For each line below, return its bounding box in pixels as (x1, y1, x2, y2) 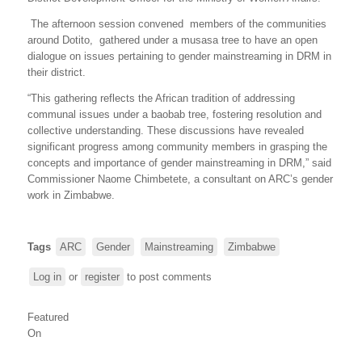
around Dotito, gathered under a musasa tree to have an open (27, 33, 318, 46)
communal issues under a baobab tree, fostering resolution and (27, 107, 322, 120)
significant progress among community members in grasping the (27, 140, 327, 153)
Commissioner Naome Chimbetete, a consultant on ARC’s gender (27, 172, 333, 185)
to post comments (124, 270, 212, 283)
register (85, 270, 120, 283)
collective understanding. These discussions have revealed (27, 124, 304, 137)
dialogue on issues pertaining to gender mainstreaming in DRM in (27, 49, 331, 62)
